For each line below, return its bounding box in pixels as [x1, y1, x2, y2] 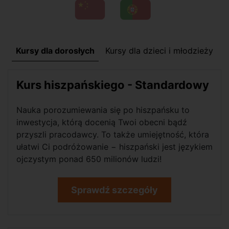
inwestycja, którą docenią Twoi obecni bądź [16, 117, 187, 128]
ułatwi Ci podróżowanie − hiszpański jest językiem [16, 142, 213, 152]
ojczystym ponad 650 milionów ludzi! [16, 154, 162, 165]
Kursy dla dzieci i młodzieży [105, 45, 213, 56]
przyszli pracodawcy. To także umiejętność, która [16, 129, 209, 140]
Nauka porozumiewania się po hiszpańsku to [16, 105, 190, 116]
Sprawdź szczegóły [71, 185, 158, 196]
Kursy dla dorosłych [16, 45, 95, 56]
